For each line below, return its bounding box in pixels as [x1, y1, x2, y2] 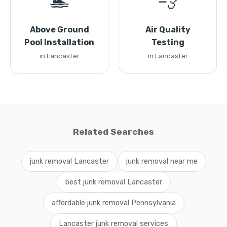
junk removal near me [126, 157, 198, 166]
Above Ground [29, 25, 89, 34]
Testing [151, 37, 184, 47]
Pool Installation [24, 37, 94, 47]
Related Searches [73, 127, 154, 137]
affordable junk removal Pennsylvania [51, 199, 176, 207]
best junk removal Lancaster [65, 178, 162, 186]
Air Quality [145, 25, 191, 34]
